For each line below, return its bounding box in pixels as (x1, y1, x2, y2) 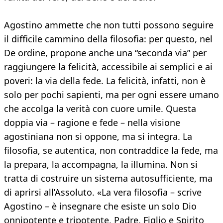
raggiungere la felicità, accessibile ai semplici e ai (4, 61, 213, 73)
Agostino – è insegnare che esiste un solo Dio (4, 200, 197, 213)
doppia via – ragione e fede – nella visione (4, 116, 180, 129)
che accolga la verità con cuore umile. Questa (4, 103, 196, 115)
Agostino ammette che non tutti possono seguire (4, 19, 214, 31)
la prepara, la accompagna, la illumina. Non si (4, 158, 198, 171)
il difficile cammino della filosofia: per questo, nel (4, 33, 213, 45)
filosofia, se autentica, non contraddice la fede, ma (4, 144, 218, 157)
